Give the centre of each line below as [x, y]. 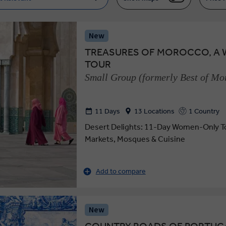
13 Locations [154, 111]
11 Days [107, 111]
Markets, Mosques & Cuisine [135, 139]
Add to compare [121, 172]
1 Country [204, 111]
